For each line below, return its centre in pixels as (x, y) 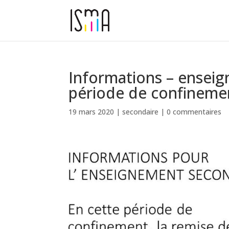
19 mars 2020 (91, 112)
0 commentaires (194, 112)
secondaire (141, 112)
